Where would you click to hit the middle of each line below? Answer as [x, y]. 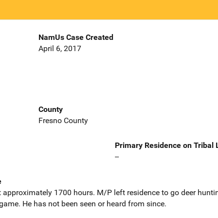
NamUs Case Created [76, 37]
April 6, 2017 [60, 49]
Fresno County [63, 120]
